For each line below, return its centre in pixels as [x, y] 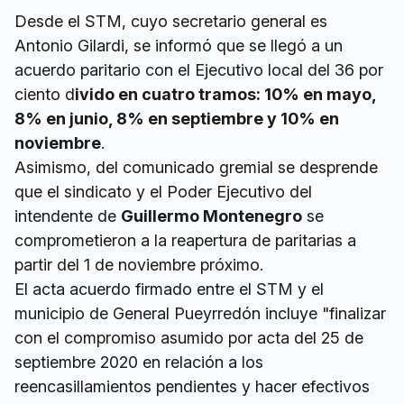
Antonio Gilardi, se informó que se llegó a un [179, 46]
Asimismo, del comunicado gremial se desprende [196, 168]
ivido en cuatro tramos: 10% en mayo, [225, 95]
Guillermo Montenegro [211, 216]
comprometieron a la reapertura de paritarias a [185, 241]
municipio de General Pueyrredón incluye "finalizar [200, 314]
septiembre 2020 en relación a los [139, 363]
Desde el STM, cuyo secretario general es [171, 22]
